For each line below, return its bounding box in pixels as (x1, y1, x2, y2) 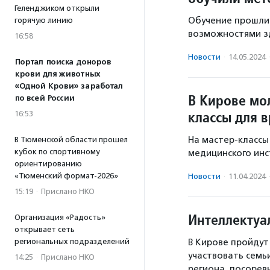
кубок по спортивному (14, 147, 99, 156)
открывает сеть (14, 225, 75, 234)
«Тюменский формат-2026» (14, 171, 118, 180)
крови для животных (14, 69, 100, 79)
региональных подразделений (14, 237, 130, 246)
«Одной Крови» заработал (14, 81, 123, 91)
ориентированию (14, 159, 82, 168)
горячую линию (14, 16, 73, 25)
